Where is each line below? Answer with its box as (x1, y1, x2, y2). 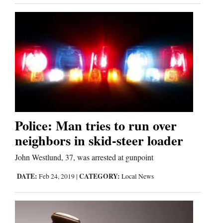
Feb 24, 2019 (37, 171, 76, 181)
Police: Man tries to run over (15, 115, 177, 135)
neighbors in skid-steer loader (15, 130, 183, 150)
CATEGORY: (79, 171, 120, 181)
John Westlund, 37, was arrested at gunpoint (15, 151, 153, 162)
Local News (121, 171, 154, 181)
